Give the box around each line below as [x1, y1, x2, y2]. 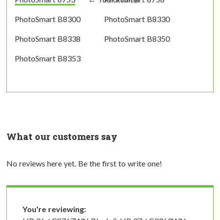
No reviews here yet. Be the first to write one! [6, 158, 162, 168]
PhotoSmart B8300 [15, 14, 81, 24]
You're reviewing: [23, 204, 86, 214]
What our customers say [6, 130, 117, 142]
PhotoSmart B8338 [15, 33, 81, 43]
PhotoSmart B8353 [15, 53, 81, 63]
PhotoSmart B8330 [104, 14, 170, 24]
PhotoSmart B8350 [104, 33, 170, 43]
